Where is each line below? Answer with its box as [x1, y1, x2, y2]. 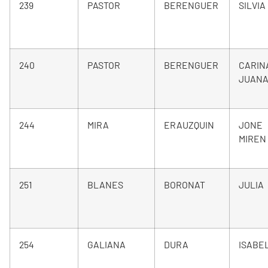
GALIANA [87, 239, 126, 250]
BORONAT [164, 179, 205, 190]
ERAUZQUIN [164, 119, 214, 130]
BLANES [87, 179, 123, 190]
